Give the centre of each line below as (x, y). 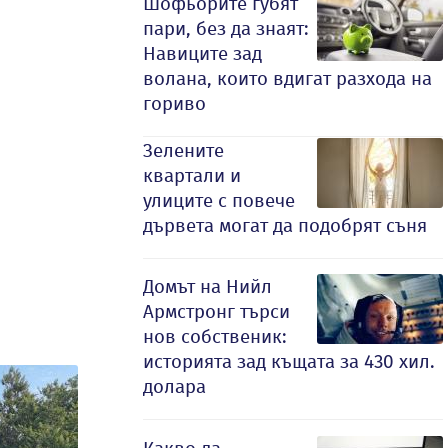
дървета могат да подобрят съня (285, 225)
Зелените (183, 150)
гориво (174, 103)
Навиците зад (202, 53)
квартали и (192, 175)
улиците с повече (219, 200)
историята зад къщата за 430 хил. (289, 361)
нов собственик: (215, 336)
